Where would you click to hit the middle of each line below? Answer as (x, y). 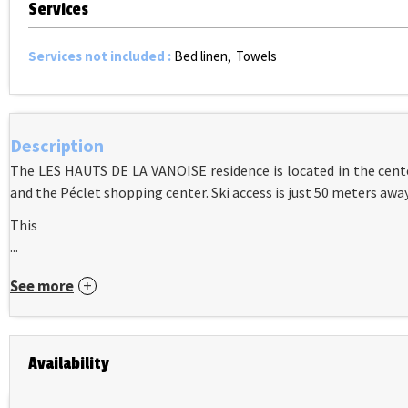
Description (57, 145)
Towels (256, 56)
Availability (69, 363)
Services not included (98, 56)
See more (42, 286)
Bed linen (201, 56)
